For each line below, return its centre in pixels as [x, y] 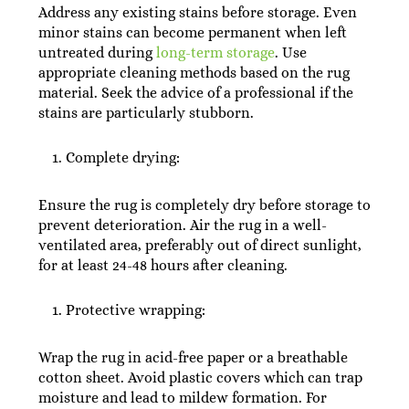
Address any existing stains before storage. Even [197, 12]
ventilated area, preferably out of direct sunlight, [199, 245]
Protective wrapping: [135, 310]
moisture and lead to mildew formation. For [182, 398]
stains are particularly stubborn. [146, 113]
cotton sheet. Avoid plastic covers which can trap [200, 378]
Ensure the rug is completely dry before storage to [204, 205]
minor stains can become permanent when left [192, 32]
